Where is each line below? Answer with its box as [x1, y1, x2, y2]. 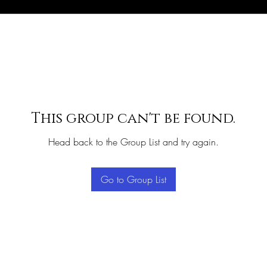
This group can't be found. [32, 109, 235, 128]
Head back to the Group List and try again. [48, 135, 219, 148]
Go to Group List [101, 173, 166, 186]
